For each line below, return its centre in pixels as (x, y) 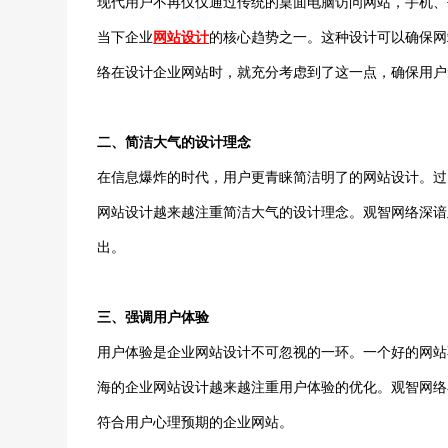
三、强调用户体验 (153, 317)
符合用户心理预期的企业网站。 (195, 422)
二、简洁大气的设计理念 (174, 142)
